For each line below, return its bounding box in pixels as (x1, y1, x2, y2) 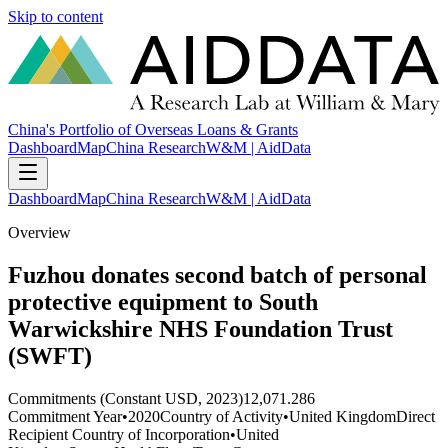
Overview (8, 224, 71, 242)
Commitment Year (8, 407, 122, 425)
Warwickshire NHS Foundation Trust (8, 316, 393, 343)
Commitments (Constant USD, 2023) (8, 389, 243, 407)
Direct (396, 407, 435, 425)
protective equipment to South (8, 289, 318, 316)
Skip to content (8, 8, 103, 25)
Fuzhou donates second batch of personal (8, 262, 427, 289)
